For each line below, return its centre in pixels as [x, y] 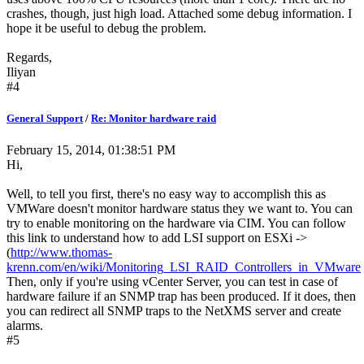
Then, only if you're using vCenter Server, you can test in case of [172, 281]
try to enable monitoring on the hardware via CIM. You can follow [176, 223]
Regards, [29, 57]
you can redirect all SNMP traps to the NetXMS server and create [174, 310]
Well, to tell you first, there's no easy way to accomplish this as [166, 193]
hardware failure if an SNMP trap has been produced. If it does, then [181, 296]
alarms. [25, 325]
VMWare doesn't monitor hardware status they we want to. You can [180, 208]
